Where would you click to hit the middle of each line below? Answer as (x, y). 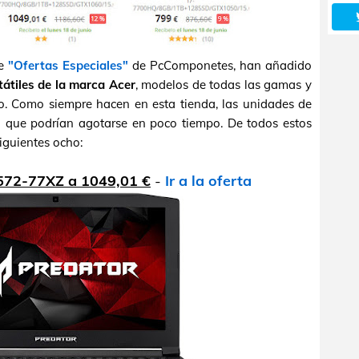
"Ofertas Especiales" (69, 65)
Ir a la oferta (208, 181)
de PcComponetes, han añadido (220, 65)
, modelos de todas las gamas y (224, 85)
